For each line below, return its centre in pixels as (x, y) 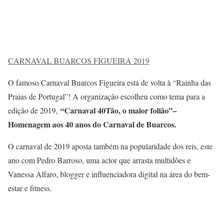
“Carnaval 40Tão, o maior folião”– (118, 111)
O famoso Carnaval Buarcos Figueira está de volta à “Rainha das (110, 83)
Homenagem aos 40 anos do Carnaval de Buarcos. (92, 124)
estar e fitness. (30, 188)
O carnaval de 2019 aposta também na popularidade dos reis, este (110, 146)
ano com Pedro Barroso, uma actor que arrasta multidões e (99, 160)
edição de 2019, (34, 111)
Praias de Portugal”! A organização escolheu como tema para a (107, 97)
